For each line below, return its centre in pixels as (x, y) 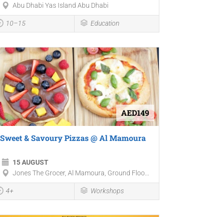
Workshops (108, 191)
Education (105, 23)
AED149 (135, 112)
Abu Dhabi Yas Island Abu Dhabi (60, 6)
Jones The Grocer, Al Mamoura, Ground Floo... (81, 173)
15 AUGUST (30, 162)
